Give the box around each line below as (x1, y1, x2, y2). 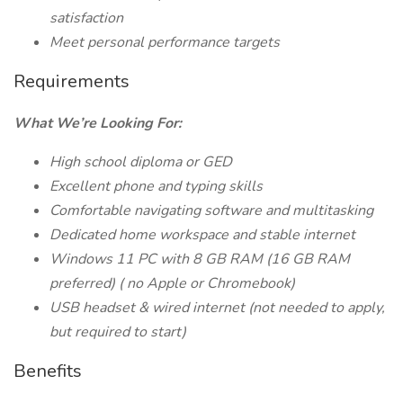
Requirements (13, 69, 130, 94)
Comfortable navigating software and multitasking (49, 201, 373, 220)
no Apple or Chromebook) (127, 273, 295, 293)
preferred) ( (49, 273, 127, 293)
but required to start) (49, 322, 186, 342)
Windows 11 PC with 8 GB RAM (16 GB (49, 249, 317, 269)
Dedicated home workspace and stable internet (49, 225, 355, 245)
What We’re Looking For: (13, 113, 182, 133)
